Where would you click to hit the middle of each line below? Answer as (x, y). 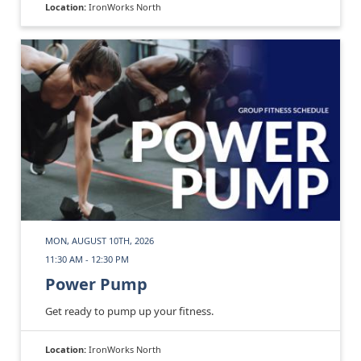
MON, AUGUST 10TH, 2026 (100, 240)
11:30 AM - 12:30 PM (87, 259)
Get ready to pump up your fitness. (129, 311)
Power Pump (96, 284)
